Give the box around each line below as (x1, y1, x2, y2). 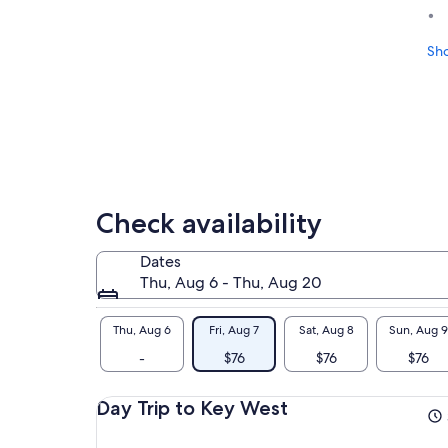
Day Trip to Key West (96, 396, 288, 421)
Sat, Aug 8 (298, 321, 354, 338)
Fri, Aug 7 (209, 321, 259, 338)
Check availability (96, 206, 322, 241)
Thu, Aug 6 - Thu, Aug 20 (140, 272, 322, 294)
